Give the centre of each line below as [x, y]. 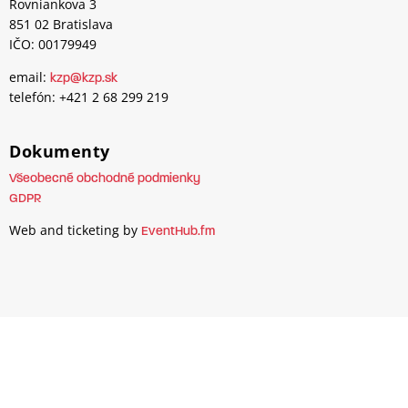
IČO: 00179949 [53, 44]
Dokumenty [60, 151]
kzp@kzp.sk [84, 79]
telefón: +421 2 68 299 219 [89, 97]
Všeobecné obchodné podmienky [105, 178]
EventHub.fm [178, 232]
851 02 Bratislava [61, 24]
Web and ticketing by [75, 230]
